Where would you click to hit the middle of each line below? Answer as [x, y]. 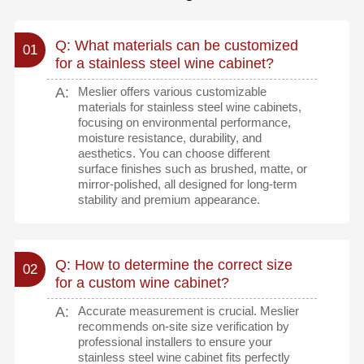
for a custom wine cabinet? [142, 282]
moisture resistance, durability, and [170, 138]
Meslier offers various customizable [173, 91]
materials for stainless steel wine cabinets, [190, 107]
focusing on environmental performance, [185, 122]
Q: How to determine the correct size [173, 264]
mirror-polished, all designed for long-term [188, 184]
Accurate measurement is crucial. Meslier [189, 310]
